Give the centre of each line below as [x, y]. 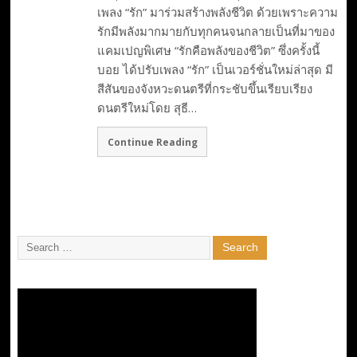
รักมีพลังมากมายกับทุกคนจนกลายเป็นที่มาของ [216, 31]
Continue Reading [152, 141]
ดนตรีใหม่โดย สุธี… [147, 108]
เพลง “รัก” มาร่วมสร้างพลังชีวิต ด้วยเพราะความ [217, 12]
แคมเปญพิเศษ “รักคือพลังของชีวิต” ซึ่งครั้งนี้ [208, 51]
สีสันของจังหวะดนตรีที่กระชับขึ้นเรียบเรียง [204, 89]
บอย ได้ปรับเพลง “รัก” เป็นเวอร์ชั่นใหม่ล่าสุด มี [215, 70]
